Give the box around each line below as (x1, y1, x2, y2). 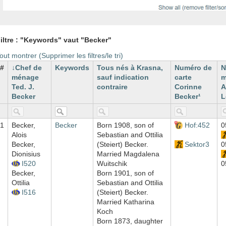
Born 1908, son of (97, 121, 154, 130)
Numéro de (175, 64, 212, 72)
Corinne (175, 83, 202, 91)
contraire (97, 83, 128, 91)
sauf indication (97, 73, 149, 82)
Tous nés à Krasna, (97, 64, 163, 72)
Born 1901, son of (97, 169, 154, 178)
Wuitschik (97, 159, 127, 168)
